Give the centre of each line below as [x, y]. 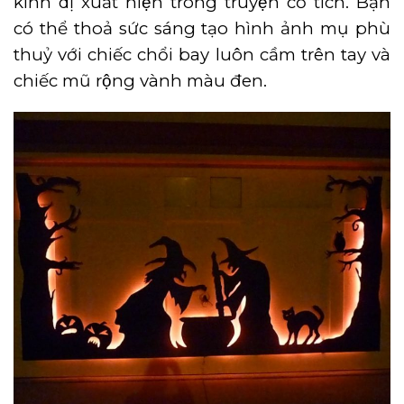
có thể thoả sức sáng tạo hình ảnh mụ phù [202, 28]
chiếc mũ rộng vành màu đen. [140, 80]
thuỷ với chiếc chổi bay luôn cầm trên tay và [202, 54]
